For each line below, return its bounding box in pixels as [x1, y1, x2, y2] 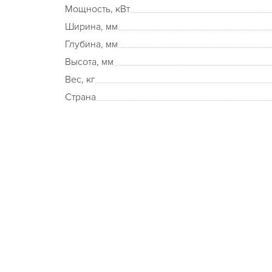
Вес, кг [65, 73, 95, 86]
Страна [65, 91, 96, 103]
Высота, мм [65, 56, 114, 68]
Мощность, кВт [65, 3, 130, 15]
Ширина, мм [65, 21, 118, 33]
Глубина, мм [65, 38, 118, 50]
